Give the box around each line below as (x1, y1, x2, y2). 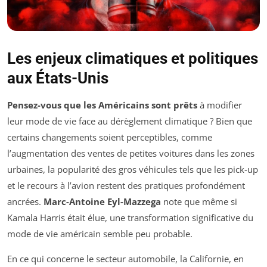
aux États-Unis (7, 69, 108, 87)
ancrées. (7, 195, 44, 207)
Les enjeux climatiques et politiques (7, 49, 258, 67)
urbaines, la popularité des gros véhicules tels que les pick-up (7, 163, 258, 175)
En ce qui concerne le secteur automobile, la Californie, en (7, 252, 244, 265)
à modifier (197, 98, 242, 111)
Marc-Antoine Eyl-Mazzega (44, 195, 161, 207)
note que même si (161, 195, 237, 207)
